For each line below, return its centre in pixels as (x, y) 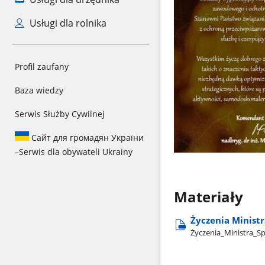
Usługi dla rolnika (67, 23)
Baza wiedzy (39, 90)
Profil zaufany (42, 67)
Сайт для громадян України (86, 138)
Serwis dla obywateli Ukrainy (76, 152)
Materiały (208, 197)
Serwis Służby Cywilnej (60, 114)
